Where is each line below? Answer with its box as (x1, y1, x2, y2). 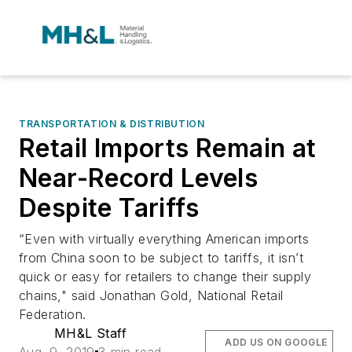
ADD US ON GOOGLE (225, 336, 328, 348)
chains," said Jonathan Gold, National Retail (19, 288, 284, 303)
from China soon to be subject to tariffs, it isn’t (19, 250, 303, 266)
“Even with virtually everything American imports (19, 231, 310, 247)
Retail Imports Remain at (19, 133, 317, 163)
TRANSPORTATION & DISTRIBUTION (19, 118, 205, 130)
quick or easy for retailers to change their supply (19, 269, 311, 284)
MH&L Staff (53, 325, 126, 341)
